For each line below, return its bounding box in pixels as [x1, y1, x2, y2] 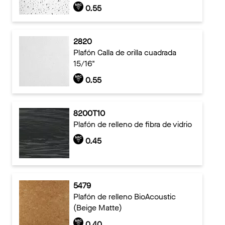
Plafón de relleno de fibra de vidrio [73, 119, 192, 130]
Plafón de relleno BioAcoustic [73, 191, 176, 202]
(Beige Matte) [73, 202, 122, 213]
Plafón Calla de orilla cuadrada [73, 47, 176, 58]
